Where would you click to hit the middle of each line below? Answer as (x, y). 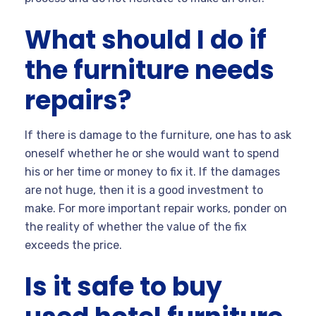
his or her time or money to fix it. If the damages (152, 171)
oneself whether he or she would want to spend (152, 153)
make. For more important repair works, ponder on (156, 208)
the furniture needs (150, 70)
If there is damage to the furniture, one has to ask (158, 135)
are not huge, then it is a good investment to (144, 190)
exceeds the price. (73, 245)
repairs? (78, 100)
